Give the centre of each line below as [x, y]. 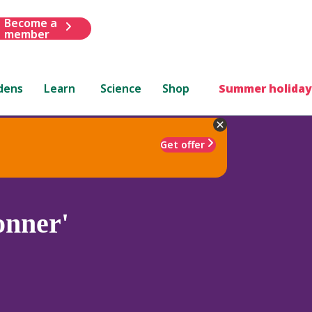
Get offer [182, 144]
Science [121, 88]
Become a [30, 23]
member [26, 34]
